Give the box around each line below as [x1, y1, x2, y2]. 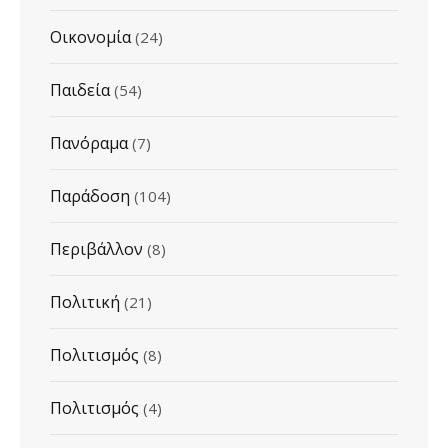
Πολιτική [50, 290, 120, 313]
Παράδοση [50, 184, 130, 207]
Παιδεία [50, 78, 110, 101]
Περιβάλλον [50, 237, 143, 260]
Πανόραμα [50, 131, 128, 154]
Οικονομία [50, 25, 131, 48]
